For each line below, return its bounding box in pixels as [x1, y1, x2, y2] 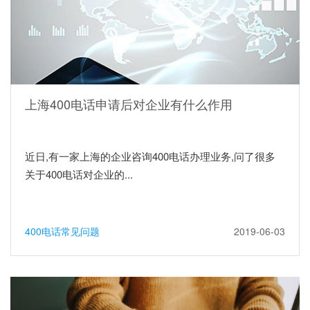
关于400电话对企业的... [25, 166, 133, 181]
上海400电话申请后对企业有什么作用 [25, 94, 232, 113]
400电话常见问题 [25, 224, 100, 238]
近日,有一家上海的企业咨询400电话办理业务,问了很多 [25, 148, 275, 163]
